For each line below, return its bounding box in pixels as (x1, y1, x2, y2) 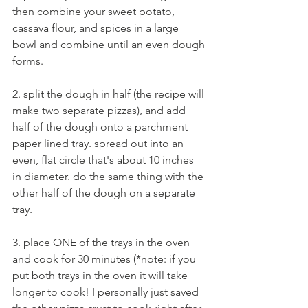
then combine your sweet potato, (12, 5, 177, 19)
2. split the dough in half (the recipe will (12, 87, 207, 101)
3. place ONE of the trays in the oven (12, 236, 192, 250)
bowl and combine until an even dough (12, 38, 208, 52)
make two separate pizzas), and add (12, 104, 188, 118)
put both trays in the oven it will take (12, 269, 190, 283)
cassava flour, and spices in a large (12, 21, 181, 35)
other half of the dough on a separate (12, 186, 198, 200)
